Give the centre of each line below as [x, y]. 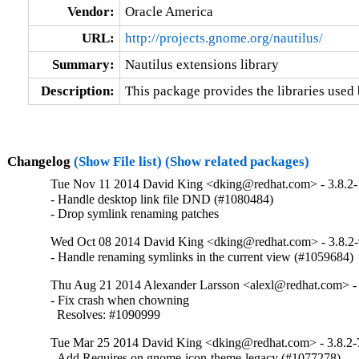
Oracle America [169, 11]
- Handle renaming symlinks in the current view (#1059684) [202, 257]
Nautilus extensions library [202, 64]
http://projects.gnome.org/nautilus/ [224, 38]
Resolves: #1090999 [106, 315]
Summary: [83, 64]
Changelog [40, 161]
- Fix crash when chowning [120, 301]
